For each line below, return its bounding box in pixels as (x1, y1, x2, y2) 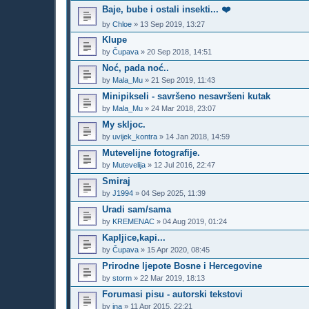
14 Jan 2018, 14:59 (166, 132, 230, 141)
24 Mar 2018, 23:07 (151, 103, 216, 112)
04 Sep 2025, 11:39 (141, 188, 206, 197)
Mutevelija (112, 160, 146, 169)
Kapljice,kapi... (102, 232, 166, 243)
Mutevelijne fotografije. (102, 148, 200, 159)
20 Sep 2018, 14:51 (147, 47, 212, 56)
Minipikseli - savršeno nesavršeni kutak (102, 91, 270, 102)
